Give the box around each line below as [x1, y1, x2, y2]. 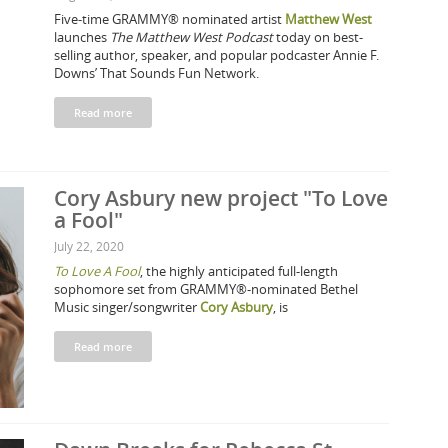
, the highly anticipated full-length [140, 262, 338, 280]
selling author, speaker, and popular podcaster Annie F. [54, 46, 379, 64]
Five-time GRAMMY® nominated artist [54, 10, 285, 28]
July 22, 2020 [54, 238, 124, 254]
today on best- [273, 28, 363, 46]
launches [54, 28, 110, 46]
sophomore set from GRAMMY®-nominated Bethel [54, 280, 358, 298]
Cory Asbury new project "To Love [54, 184, 388, 212]
